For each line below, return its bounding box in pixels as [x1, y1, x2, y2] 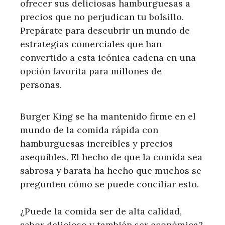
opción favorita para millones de [20, 65, 162, 77]
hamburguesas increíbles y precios [20, 137, 173, 149]
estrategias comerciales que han [20, 38, 162, 50]
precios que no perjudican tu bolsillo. [20, 11, 184, 23]
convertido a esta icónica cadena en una [20, 51, 196, 63]
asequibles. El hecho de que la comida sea [20, 151, 202, 163]
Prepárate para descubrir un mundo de [20, 24, 190, 36]
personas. [20, 78, 62, 90]
